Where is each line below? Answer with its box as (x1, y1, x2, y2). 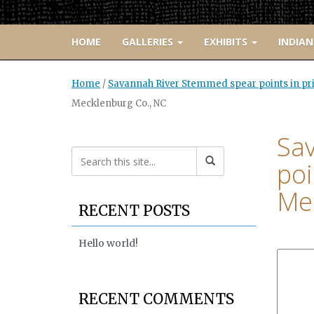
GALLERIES (122, 35, 176, 49)
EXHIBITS (204, 35, 250, 49)
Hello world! (78, 237, 138, 250)
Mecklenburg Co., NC (71, 97, 166, 110)
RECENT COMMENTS (78, 289, 234, 309)
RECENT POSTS (78, 201, 190, 221)
